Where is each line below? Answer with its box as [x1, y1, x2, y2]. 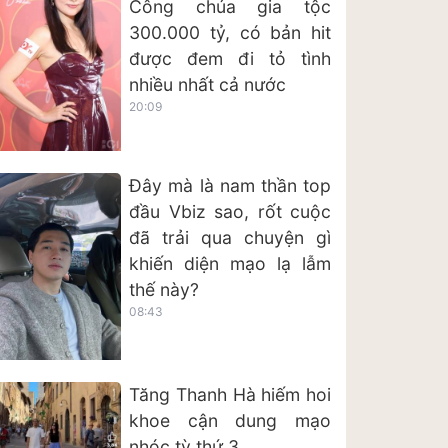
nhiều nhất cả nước [129, 74, 287, 96]
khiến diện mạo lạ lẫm [129, 253, 331, 275]
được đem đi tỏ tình [129, 48, 331, 70]
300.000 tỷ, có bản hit [129, 22, 331, 44]
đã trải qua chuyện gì [129, 227, 331, 249]
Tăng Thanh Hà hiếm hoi [129, 383, 331, 405]
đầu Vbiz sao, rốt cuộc [129, 201, 331, 223]
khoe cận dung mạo [129, 409, 331, 431]
